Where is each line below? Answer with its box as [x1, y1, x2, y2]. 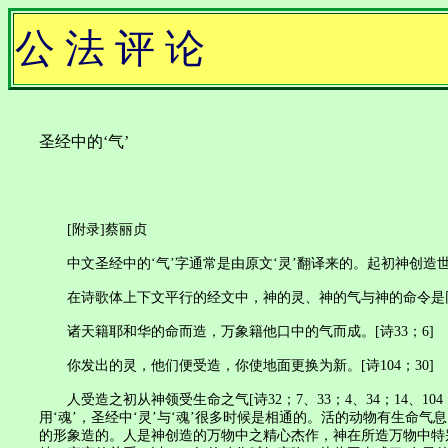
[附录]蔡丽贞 [39, 222, 147, 237]
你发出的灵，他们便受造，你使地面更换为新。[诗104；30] [39, 358, 434, 373]
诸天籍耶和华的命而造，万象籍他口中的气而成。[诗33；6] [39, 324, 434, 339]
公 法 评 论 [15, 26, 205, 71]
